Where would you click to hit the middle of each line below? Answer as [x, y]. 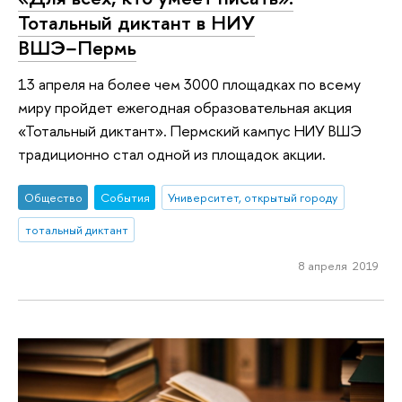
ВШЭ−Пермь [77, 48]
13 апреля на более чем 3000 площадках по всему [189, 83]
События [125, 198]
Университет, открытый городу [253, 198]
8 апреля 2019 [338, 265]
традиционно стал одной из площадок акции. [172, 153]
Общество [53, 198]
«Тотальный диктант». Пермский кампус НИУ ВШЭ [190, 130]
